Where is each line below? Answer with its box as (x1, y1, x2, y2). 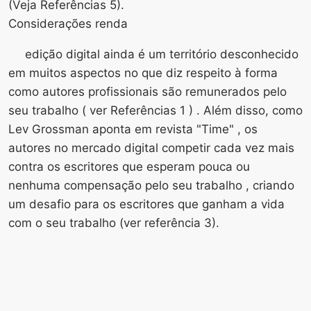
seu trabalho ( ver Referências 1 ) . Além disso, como (8, 103, 303, 117)
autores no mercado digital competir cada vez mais (8, 140, 294, 155)
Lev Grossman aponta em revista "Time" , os (8, 121, 258, 136)
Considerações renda (8, 16, 128, 31)
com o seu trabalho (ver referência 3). (8, 215, 219, 230)
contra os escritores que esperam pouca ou (8, 159, 250, 174)
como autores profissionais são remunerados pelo (8, 84, 287, 99)
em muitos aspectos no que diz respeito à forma (8, 65, 278, 80)
